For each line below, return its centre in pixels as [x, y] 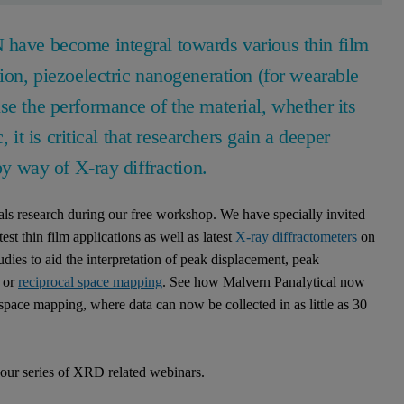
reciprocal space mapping [90, 282]
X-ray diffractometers [296, 237]
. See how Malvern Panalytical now [264, 282]
